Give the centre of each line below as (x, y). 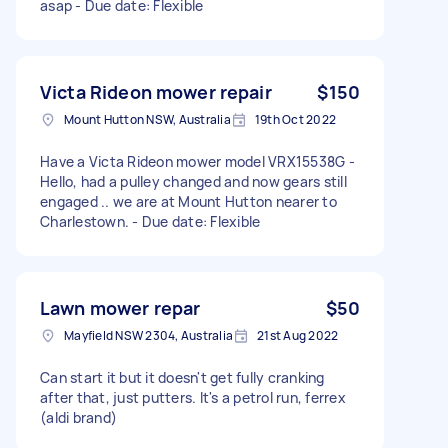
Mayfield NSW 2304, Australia (148, 335)
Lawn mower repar (120, 307)
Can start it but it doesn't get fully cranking (182, 377)
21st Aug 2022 (298, 335)
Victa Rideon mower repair (156, 91)
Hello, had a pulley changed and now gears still (193, 181)
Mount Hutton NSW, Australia (147, 119)
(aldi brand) (78, 417)
